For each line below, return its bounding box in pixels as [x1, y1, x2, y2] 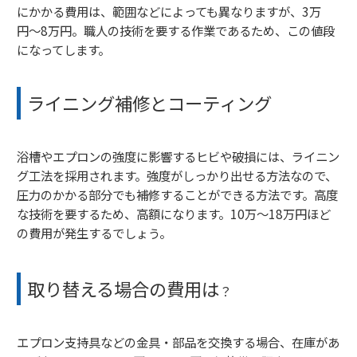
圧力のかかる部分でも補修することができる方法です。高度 [17, 185, 338, 203]
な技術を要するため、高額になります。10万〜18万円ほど [17, 204, 331, 222]
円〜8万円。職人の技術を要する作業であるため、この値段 [17, 21, 335, 39]
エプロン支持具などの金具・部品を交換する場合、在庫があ [17, 332, 339, 351]
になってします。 [17, 40, 110, 58]
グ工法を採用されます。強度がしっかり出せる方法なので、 [17, 166, 337, 184]
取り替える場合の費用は [27, 275, 219, 301]
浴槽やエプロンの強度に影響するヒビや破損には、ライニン [17, 147, 339, 165]
